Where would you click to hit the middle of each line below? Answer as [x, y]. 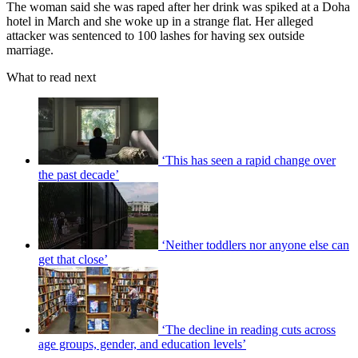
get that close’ [73, 260]
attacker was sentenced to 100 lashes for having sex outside [155, 36]
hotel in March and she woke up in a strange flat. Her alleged [160, 22]
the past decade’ [79, 175]
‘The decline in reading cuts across [249, 330]
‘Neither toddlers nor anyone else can [255, 245]
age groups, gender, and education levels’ [142, 344]
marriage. [30, 50]
